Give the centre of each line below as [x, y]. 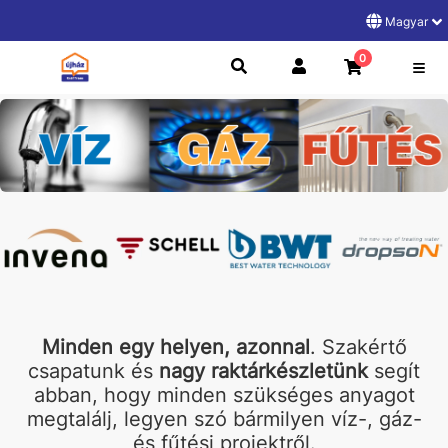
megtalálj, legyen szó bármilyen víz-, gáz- [224, 419]
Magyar [408, 21]
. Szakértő [358, 347]
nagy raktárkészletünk [263, 371]
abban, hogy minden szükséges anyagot [224, 395]
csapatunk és [93, 371]
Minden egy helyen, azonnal [175, 347]
